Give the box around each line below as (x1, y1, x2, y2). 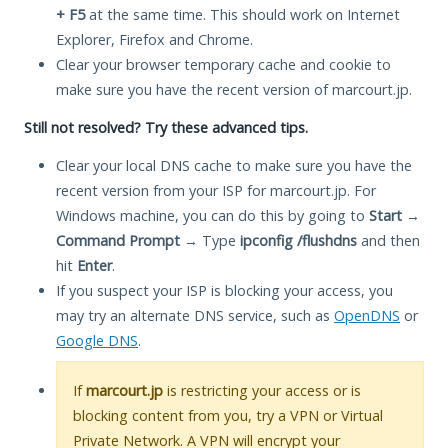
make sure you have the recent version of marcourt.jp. (56, 79, 412, 99)
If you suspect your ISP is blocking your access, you (56, 280, 393, 300)
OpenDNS (334, 305, 400, 325)
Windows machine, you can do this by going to (56, 205, 369, 225)
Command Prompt (56, 230, 180, 250)
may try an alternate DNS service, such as (56, 305, 334, 325)
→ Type (180, 230, 240, 250)
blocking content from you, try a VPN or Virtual (73, 405, 383, 425)
